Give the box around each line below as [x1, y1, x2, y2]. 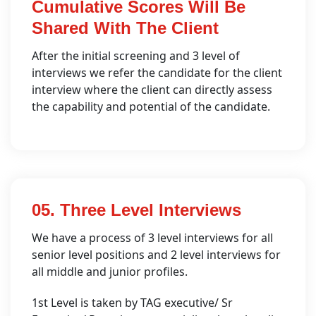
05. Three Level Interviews [32, 200, 241, 219]
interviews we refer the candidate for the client [32, 65, 282, 80]
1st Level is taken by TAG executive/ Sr [32, 295, 233, 310]
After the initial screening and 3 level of [32, 48, 240, 63]
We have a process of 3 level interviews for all [32, 230, 273, 245]
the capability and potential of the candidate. [32, 99, 270, 114]
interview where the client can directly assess [32, 82, 272, 97]
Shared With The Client [32, 18, 219, 37]
